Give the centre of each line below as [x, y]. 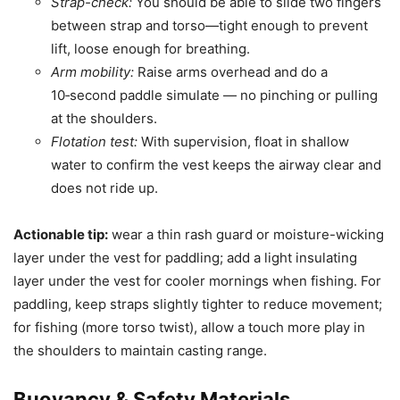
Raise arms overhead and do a [231, 71]
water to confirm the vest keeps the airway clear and [216, 164]
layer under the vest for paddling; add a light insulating [185, 257]
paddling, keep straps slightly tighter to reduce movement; [198, 304]
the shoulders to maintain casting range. [140, 350]
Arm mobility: [92, 71]
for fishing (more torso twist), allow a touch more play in [189, 327]
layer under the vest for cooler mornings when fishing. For [197, 280]
